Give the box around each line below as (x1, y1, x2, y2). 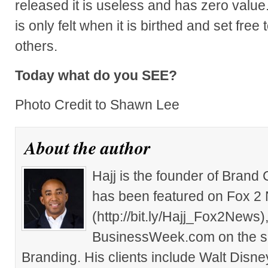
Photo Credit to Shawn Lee (15, 96, 179, 112)
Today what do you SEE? (15, 67, 177, 83)
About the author (25, 135, 151, 160)
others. (15, 38, 57, 54)
